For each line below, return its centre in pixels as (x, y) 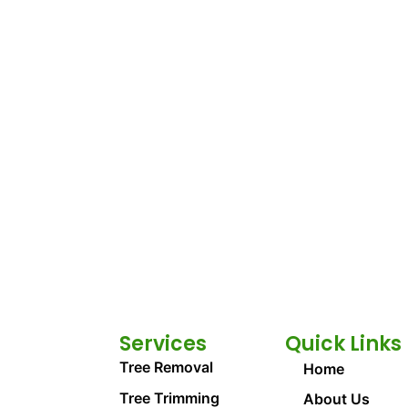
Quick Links (344, 344)
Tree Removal (167, 367)
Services (163, 344)
